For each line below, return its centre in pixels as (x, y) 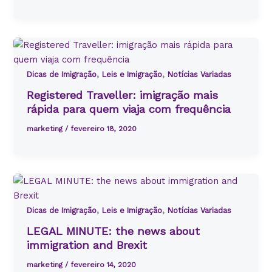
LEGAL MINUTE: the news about (114, 231)
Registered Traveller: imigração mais (123, 95)
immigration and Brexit (87, 245)
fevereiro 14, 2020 (104, 265)
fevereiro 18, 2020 (104, 129)
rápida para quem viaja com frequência (129, 109)
